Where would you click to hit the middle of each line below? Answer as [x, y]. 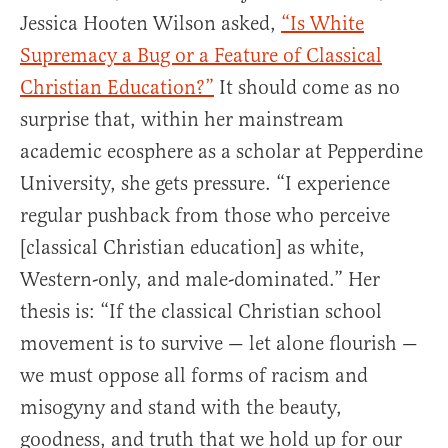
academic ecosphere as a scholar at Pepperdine [221, 152]
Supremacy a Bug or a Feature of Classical [201, 56]
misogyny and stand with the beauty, [181, 408]
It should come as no [307, 88]
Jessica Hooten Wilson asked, [150, 24]
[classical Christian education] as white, [192, 248]
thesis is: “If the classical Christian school [201, 312]
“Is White [322, 24]
